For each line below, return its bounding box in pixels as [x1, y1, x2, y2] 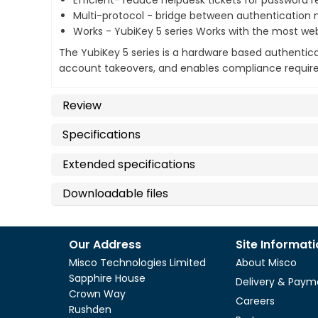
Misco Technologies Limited [69, 256, 206, 270]
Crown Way [69, 287, 126, 302]
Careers [236, 294, 275, 309]
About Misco [236, 256, 297, 270]
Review [62, 97, 102, 114]
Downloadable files [62, 185, 168, 202]
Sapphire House [69, 271, 146, 286]
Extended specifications [62, 155, 195, 172]
